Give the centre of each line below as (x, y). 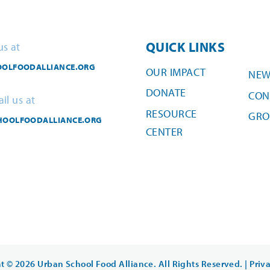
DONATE (166, 93)
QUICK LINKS (185, 47)
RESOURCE (171, 113)
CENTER (165, 131)
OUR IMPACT (176, 72)
